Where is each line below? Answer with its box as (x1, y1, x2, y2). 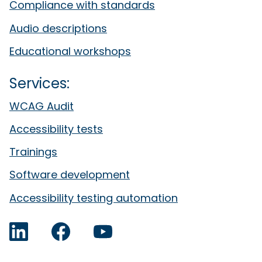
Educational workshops (9, 43, 131, 58)
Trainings (9, 144, 57, 160)
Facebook (60, 230, 106, 244)
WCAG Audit (9, 98, 74, 113)
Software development (9, 167, 130, 182)
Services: (9, 73, 70, 93)
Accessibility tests (9, 122, 103, 137)
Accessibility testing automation (9, 190, 178, 205)
